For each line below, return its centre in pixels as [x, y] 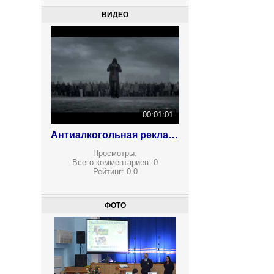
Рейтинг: [109, 172]
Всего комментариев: [113, 163]
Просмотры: [115, 154]
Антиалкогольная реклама [173, 135]
